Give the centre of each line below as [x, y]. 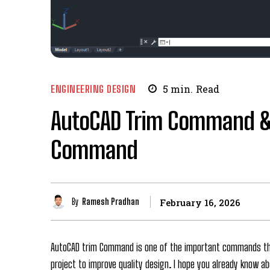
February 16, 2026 [200, 202]
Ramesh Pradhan [111, 201]
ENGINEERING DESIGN [93, 89]
